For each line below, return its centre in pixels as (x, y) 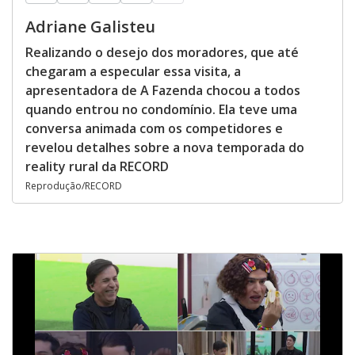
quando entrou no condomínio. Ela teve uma (161, 109)
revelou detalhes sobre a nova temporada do (165, 147)
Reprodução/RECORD (74, 186)
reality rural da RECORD (97, 166)
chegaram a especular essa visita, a (133, 71)
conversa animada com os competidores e (154, 128)
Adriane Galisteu (90, 27)
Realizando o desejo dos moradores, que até (162, 52)
